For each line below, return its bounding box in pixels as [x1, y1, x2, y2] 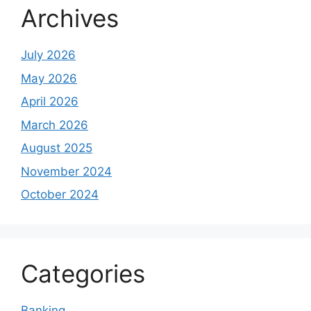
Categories [21, 259, 145, 289]
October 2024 [21, 187, 99, 202]
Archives [21, 3, 119, 33]
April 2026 [21, 94, 78, 109]
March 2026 [21, 117, 88, 132]
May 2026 [21, 71, 77, 85]
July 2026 [21, 48, 76, 62]
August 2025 [21, 141, 92, 155]
